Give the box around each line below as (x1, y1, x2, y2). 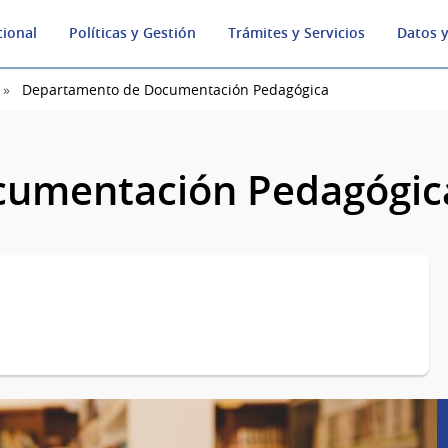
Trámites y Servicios (228, 23, 365, 43)
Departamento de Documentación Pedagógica (22, 80, 329, 100)
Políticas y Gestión (69, 23, 196, 43)
